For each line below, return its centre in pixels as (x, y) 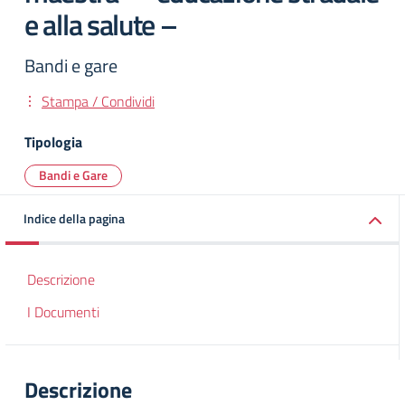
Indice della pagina (74, 218)
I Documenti (63, 312)
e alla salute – (101, 24)
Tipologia (53, 142)
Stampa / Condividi (98, 101)
